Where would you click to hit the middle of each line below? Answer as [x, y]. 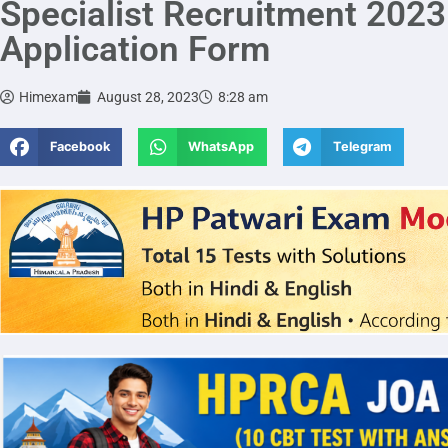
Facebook [79, 147]
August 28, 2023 [148, 96]
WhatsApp [221, 147]
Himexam [48, 96]
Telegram [362, 147]
